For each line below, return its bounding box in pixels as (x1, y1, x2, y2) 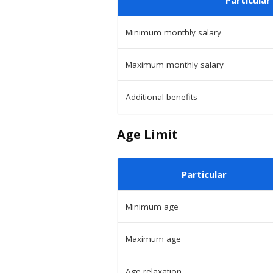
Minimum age (126, 200, 179, 212)
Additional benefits (126, 91, 197, 102)
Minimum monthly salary (126, 26, 221, 38)
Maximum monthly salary (126, 58, 224, 70)
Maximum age (126, 233, 181, 244)
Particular (181, 168, 227, 180)
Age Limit (117, 126, 178, 143)
